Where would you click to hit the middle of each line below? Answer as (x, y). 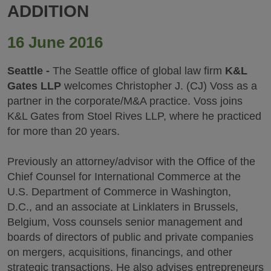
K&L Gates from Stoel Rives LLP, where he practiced (134, 116)
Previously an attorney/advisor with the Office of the (131, 162)
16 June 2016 (55, 42)
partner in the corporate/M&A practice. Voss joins (125, 101)
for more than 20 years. (64, 131)
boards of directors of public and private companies (130, 237)
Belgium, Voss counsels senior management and (125, 222)
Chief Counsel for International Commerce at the (124, 177)
